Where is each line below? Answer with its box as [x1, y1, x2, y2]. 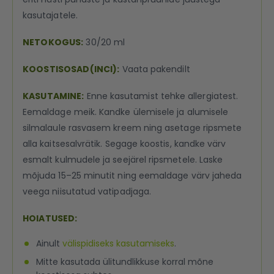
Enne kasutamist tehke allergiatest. [84, 89, 239, 102]
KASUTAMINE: [23, 89, 84, 102]
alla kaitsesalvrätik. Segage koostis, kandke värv [23, 137, 226, 150]
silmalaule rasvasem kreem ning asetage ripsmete [23, 121, 242, 134]
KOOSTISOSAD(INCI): [23, 62, 120, 75]
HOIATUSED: [23, 212, 78, 224]
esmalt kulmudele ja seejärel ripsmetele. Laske [23, 153, 223, 166]
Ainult [36, 237, 62, 250]
